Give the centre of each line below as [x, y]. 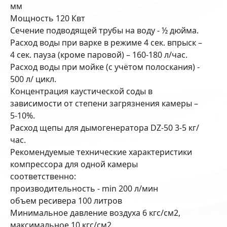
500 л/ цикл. [33, 79]
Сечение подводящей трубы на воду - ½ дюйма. [105, 30]
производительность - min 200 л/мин [84, 188]
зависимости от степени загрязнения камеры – [104, 103]
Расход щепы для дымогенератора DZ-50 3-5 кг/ [105, 127]
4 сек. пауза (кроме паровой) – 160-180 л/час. [99, 54]
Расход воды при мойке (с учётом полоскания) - [105, 67]
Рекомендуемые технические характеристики [101, 152]
